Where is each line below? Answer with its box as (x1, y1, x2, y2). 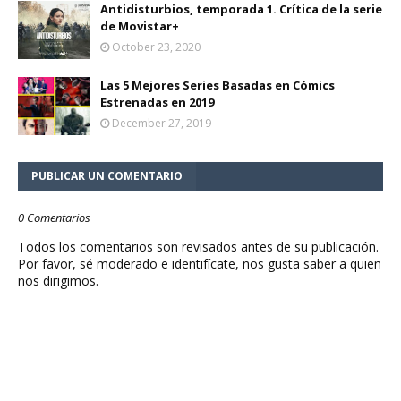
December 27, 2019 (112, 115, 211, 132)
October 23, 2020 (112, 39, 200, 55)
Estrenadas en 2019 (100, 94, 214, 111)
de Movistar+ (100, 18, 179, 35)
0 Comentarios (18, 209, 90, 226)
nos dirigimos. (18, 272, 98, 290)
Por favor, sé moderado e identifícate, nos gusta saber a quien (18, 255, 381, 273)
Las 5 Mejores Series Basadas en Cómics (100, 77, 335, 94)
